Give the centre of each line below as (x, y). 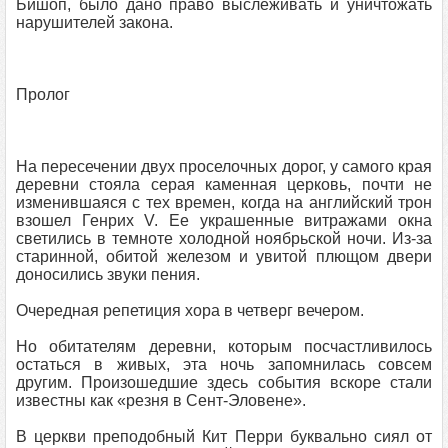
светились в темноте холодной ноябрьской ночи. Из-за (224, 238)
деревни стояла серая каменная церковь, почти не (224, 184)
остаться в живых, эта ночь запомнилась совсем (224, 364)
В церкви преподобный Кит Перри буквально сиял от (224, 436)
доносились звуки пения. (108, 274)
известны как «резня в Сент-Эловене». (161, 400)
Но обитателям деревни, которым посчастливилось (224, 346)
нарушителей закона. (94, 22)
